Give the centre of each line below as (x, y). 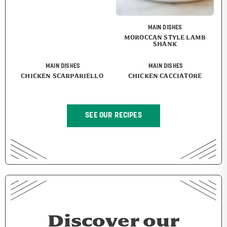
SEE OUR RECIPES (113, 116)
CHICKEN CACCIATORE (165, 76)
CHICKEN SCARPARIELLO (62, 76)
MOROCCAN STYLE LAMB (165, 37)
